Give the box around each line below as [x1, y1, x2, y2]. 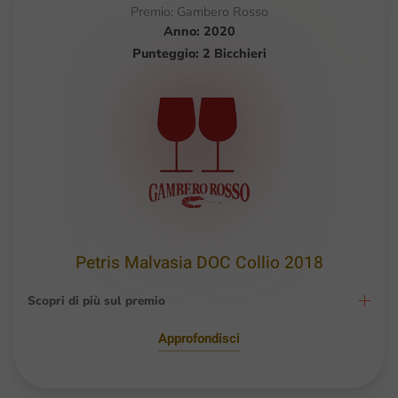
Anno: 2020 [163, 21, 235, 40]
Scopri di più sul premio [28, 291, 165, 309]
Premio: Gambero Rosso [130, 2, 268, 20]
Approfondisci [158, 328, 240, 348]
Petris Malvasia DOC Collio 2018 [75, 250, 323, 275]
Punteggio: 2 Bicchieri [131, 44, 267, 62]
